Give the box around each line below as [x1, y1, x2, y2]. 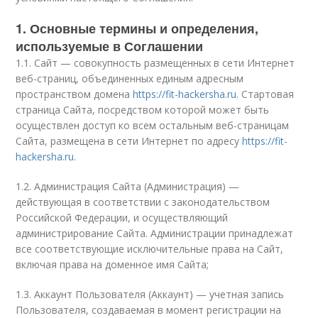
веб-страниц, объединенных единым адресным [16, 72, 244, 85]
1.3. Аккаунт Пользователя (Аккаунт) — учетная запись [16, 287, 285, 301]
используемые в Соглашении [16, 37, 204, 55]
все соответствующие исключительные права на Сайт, [16, 242, 284, 256]
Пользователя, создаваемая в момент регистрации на [16, 303, 282, 317]
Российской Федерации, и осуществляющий [16, 211, 229, 224]
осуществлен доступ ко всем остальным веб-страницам [16, 119, 290, 132]
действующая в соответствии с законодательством [16, 195, 270, 209]
